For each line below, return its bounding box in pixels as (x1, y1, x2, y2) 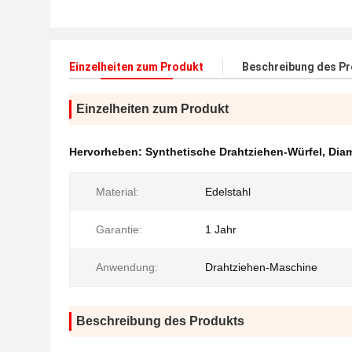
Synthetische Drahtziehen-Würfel (145, 145, 322, 158)
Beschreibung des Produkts (76, 314, 244, 328)
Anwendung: (96, 261, 158, 273)
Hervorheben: (69, 145, 145, 158)
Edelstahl (205, 185, 251, 198)
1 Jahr (205, 223, 236, 236)
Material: (96, 185, 139, 198)
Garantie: (96, 223, 142, 236)
